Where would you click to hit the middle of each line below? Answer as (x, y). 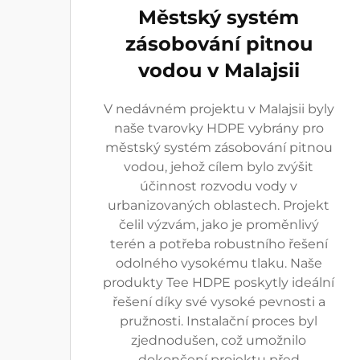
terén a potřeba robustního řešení (219, 244)
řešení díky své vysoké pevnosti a (219, 302)
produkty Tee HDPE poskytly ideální (219, 282)
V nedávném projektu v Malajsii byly (219, 109)
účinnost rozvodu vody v (219, 186)
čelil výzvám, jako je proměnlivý (219, 225)
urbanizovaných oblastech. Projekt (219, 205)
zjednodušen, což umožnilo (219, 340)
